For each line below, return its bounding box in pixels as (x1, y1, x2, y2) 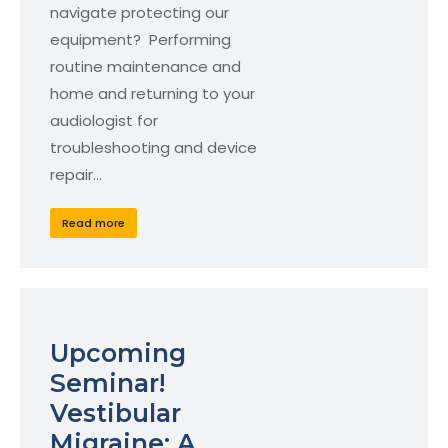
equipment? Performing (50, 29, 231, 51)
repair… (50, 164, 102, 186)
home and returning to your (50, 83, 255, 105)
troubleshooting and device (50, 137, 257, 159)
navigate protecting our (50, 2, 229, 24)
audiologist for (50, 110, 158, 132)
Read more (62, 214, 125, 231)
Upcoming (50, 338, 186, 369)
